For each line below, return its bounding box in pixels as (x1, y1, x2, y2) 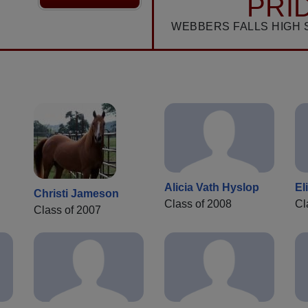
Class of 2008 (164, 198, 232, 210)
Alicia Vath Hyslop (164, 181, 259, 194)
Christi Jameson (34, 188, 119, 200)
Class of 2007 (34, 204, 101, 217)
